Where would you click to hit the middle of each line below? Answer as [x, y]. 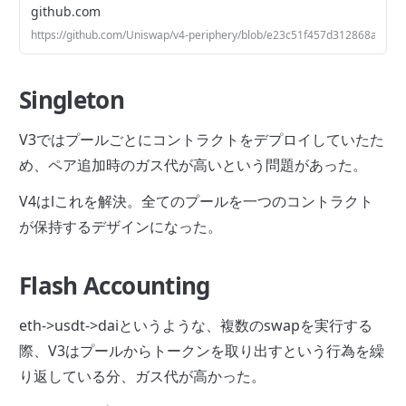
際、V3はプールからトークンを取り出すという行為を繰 [202, 351]
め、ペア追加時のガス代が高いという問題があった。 [193, 165]
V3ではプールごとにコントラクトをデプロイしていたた [202, 140]
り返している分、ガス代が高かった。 [142, 377]
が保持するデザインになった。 [121, 227]
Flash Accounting [115, 286]
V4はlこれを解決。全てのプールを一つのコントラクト [196, 202]
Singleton [72, 100]
